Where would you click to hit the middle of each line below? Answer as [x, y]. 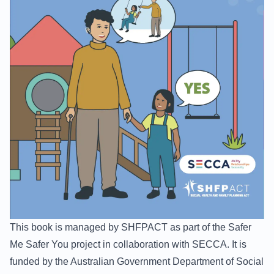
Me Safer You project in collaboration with [101, 244]
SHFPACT [144, 227]
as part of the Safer [209, 227]
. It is [237, 244]
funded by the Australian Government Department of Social [137, 261]
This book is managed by [65, 227]
